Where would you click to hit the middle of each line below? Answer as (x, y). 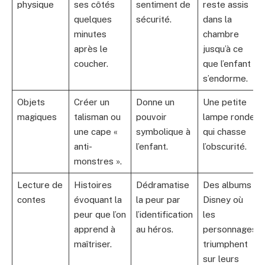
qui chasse (224, 131)
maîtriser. (93, 244)
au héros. (154, 229)
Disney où (223, 199)
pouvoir (151, 117)
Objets (31, 102)
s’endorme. (225, 78)
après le (91, 49)
